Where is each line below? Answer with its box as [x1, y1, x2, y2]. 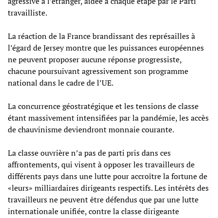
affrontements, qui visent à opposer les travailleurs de [8, 159, 195, 170]
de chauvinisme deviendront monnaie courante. [8, 124, 174, 135]
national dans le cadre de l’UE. [8, 77, 113, 88]
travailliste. [8, 7, 47, 18]
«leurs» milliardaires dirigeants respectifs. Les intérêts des [8, 182, 209, 193]
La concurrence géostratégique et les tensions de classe [8, 100, 199, 111]
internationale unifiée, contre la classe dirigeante [8, 205, 179, 217]
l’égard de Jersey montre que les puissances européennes [8, 42, 204, 53]
